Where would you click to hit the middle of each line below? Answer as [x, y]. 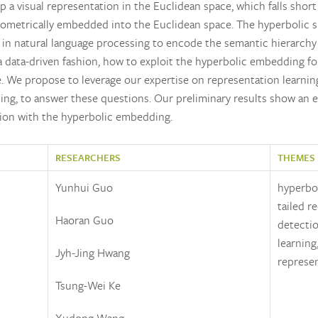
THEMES [296, 157]
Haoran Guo [84, 220]
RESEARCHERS [88, 157]
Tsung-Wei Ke [88, 285]
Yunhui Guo [84, 187]
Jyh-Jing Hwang [93, 252]
